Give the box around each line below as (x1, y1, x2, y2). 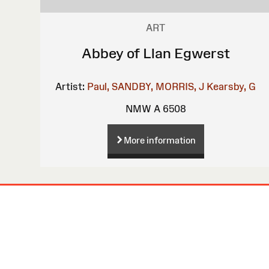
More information (123, 134, 196, 145)
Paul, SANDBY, (87, 80, 154, 92)
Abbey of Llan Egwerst (81, 44, 230, 61)
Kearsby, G (207, 80, 256, 92)
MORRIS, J (156, 80, 205, 92)
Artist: (55, 80, 85, 92)
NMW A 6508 (125, 103, 186, 114)
